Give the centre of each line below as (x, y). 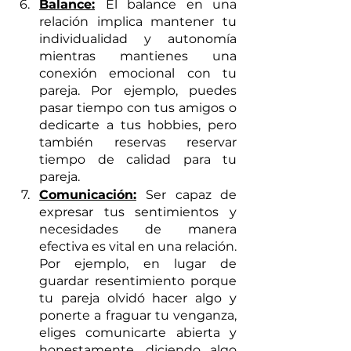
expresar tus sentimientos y (138, 212)
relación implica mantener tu (138, 21)
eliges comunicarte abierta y (138, 332)
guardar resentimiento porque (138, 280)
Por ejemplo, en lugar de (138, 263)
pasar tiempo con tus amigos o (138, 107)
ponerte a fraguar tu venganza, (138, 315)
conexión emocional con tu (138, 73)
